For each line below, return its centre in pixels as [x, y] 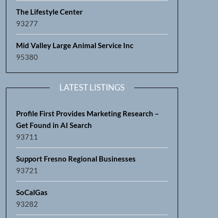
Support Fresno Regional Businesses [76, 158]
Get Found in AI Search [54, 125]
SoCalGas [32, 192]
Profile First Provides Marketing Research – [87, 113]
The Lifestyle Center [49, 11]
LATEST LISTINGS [92, 87]
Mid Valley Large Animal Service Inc [74, 45]
